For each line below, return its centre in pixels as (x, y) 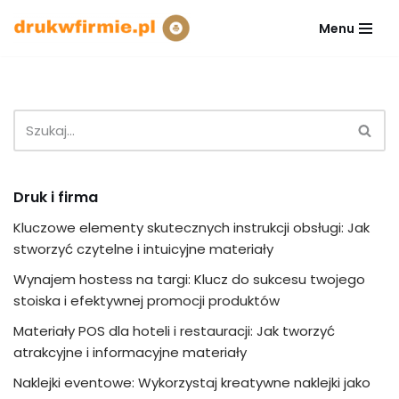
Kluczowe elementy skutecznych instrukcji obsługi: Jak (191, 228)
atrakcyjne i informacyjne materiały (130, 352)
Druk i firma (56, 197)
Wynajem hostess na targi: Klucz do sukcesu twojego (189, 279)
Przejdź (37, 48)
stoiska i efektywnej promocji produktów (147, 301)
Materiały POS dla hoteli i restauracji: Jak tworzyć (174, 331)
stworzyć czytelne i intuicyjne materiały (143, 249)
